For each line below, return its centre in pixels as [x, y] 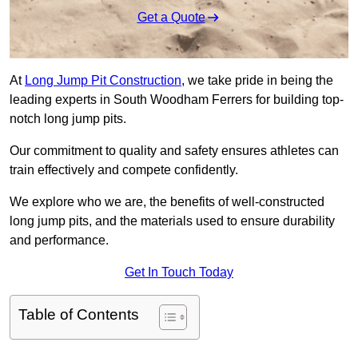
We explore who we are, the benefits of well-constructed [167, 202]
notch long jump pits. [68, 119]
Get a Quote [171, 18]
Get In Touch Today [179, 272]
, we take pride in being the [257, 81]
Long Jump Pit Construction [103, 81]
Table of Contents [79, 315]
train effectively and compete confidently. [124, 170]
